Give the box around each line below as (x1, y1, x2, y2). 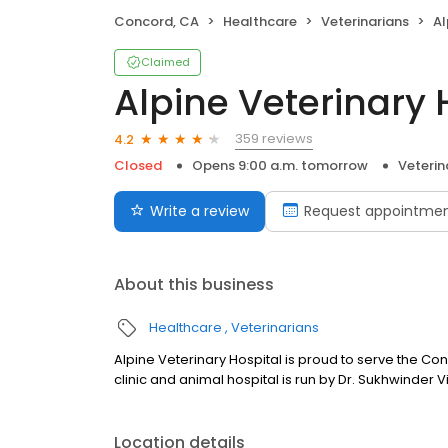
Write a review (150, 201, 249, 222)
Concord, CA (114, 12, 199, 32)
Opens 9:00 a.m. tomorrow (192, 156, 368, 176)
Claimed (141, 54, 190, 71)
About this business (114, 273, 274, 297)
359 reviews (235, 129, 313, 149)
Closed (114, 156, 162, 176)
